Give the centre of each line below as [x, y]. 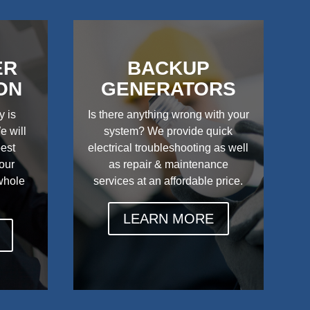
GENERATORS [168, 89]
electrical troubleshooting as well [168, 147]
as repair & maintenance [168, 164]
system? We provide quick [168, 131]
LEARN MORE [168, 219]
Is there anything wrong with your [168, 114]
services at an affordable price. [168, 181]
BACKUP [168, 68]
